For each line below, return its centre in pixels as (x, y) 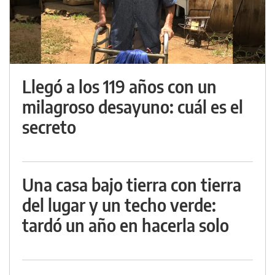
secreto (49, 127)
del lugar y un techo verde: (119, 205)
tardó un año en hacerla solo (126, 225)
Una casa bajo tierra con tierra (132, 184)
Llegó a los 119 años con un (119, 86)
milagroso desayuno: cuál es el (133, 107)
